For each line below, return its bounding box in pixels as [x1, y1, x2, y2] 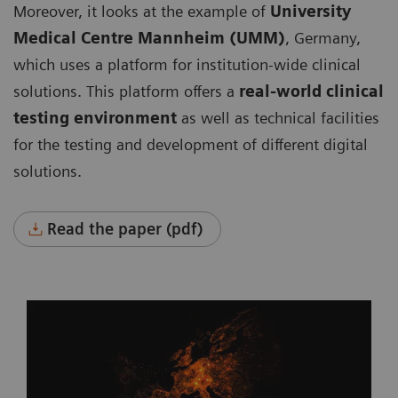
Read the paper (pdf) [47, 219, 203, 238]
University [270, 2, 351, 20]
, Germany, [285, 28, 361, 47]
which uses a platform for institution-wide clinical [13, 55, 361, 74]
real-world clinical [239, 82, 384, 100]
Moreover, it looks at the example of [13, 2, 270, 20]
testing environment [13, 108, 177, 127]
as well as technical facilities [177, 108, 379, 127]
